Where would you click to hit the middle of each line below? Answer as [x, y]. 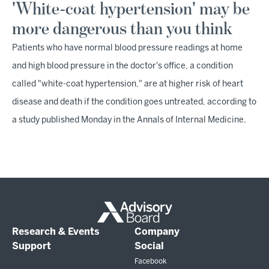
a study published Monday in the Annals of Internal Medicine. [129, 121]
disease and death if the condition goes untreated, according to [134, 103]
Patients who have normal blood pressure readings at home [127, 49]
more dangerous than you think [122, 30]
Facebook [150, 262]
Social [149, 247]
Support [32, 247]
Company [157, 232]
